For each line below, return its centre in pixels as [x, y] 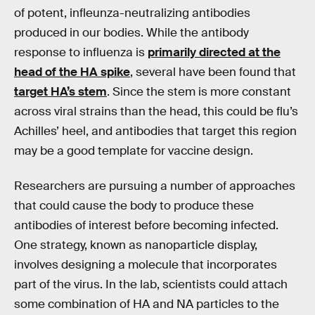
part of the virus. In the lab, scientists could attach [151, 284]
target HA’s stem [60, 92]
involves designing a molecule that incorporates [146, 264]
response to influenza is [81, 53]
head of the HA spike [72, 72]
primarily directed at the [214, 53]
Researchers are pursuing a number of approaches [155, 186]
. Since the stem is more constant [199, 92]
